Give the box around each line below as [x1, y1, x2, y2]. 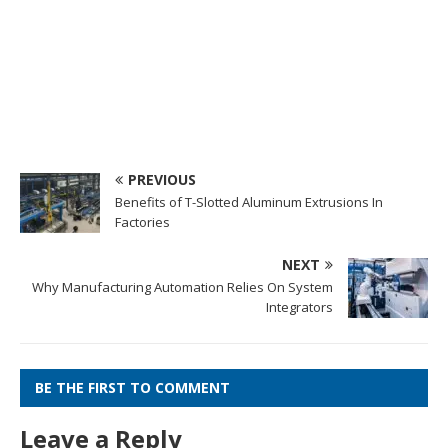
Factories [115, 213, 170, 232]
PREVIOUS [128, 170, 196, 190]
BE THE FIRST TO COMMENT [35, 378, 230, 398]
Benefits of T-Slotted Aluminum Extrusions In [115, 193, 383, 212]
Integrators [266, 298, 333, 317]
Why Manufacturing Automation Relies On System [32, 278, 333, 297]
